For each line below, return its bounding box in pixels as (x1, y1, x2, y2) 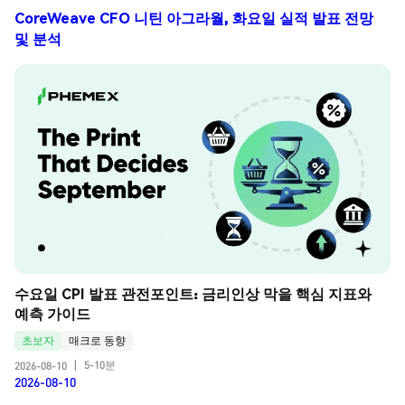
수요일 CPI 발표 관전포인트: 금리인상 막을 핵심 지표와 (14, 284, 372, 304)
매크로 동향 (69, 333, 126, 347)
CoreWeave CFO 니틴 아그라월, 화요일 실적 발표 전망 (14, 7, 373, 27)
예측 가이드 (14, 304, 90, 324)
